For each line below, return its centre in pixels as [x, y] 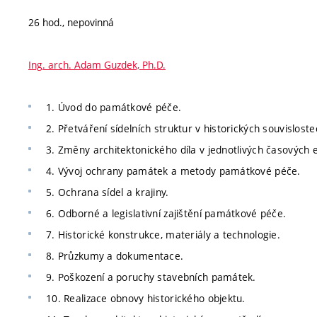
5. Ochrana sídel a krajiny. [108, 192]
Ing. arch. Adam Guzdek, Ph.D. [97, 64]
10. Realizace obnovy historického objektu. [146, 298]
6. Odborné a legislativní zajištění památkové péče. [166, 213]
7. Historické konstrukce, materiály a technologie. [163, 234]
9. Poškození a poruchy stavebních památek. [151, 277]
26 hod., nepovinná [71, 22]
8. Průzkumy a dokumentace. [115, 255]
